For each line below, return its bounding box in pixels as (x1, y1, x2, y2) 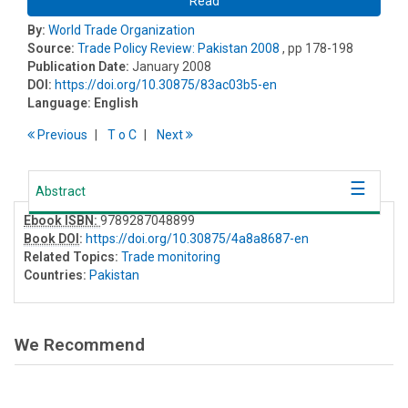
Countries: (24, 268, 87, 283)
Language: (27, 96, 91, 111)
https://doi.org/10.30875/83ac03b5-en (55, 77, 277, 93)
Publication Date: (27, 59, 129, 75)
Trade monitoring (121, 250, 220, 265)
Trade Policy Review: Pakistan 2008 (77, 41, 280, 56)
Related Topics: (24, 250, 118, 265)
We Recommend (15, 334, 145, 356)
